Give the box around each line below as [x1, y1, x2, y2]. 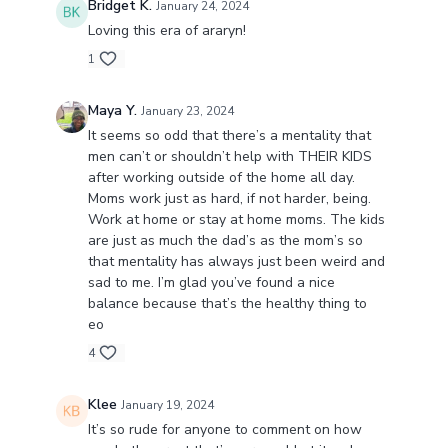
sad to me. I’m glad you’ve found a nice [87, 273, 335, 293]
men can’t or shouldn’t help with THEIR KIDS [87, 147, 372, 167]
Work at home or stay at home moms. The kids [87, 210, 385, 230]
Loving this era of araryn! [87, 21, 246, 41]
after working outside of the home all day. [87, 168, 355, 188]
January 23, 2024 [140, 103, 234, 120]
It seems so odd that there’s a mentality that [87, 126, 371, 146]
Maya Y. [87, 101, 137, 121]
